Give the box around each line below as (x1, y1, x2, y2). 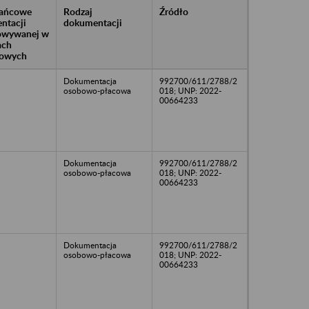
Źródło (159, 5, 188, 17)
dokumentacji (63, 16, 122, 28)
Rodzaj (63, 5, 92, 17)
